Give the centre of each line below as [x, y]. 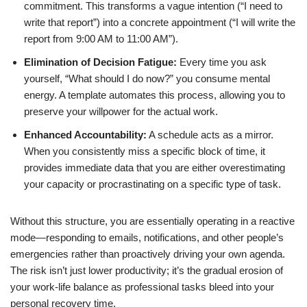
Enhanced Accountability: [85, 135]
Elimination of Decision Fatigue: [100, 62]
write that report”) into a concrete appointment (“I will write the [160, 22]
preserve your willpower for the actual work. [121, 111]
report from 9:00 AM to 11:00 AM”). [101, 39]
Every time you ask [222, 62]
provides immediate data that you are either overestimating [155, 168]
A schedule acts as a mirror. [210, 135]
